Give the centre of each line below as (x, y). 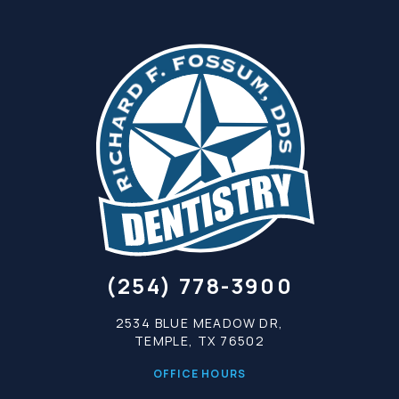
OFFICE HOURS (199, 373)
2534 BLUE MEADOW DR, (199, 322)
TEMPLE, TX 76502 (199, 340)
